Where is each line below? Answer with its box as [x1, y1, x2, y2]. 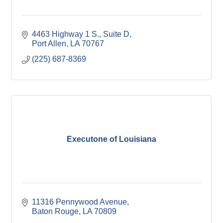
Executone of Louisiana [67, 135, 156, 143]
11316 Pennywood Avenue [32, 198, 127, 206]
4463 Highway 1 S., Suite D [32, 30, 129, 38]
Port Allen [32, 39, 66, 48]
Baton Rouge [32, 207, 79, 216]
